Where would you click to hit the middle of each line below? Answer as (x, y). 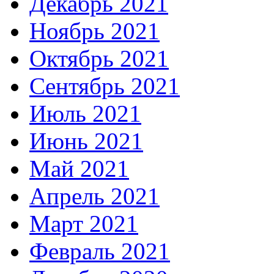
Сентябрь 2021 (105, 86)
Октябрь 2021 (99, 59)
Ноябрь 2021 (94, 31)
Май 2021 (79, 169)
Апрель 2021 (94, 196)
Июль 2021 (85, 114)
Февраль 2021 (100, 251)
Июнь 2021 (86, 141)
